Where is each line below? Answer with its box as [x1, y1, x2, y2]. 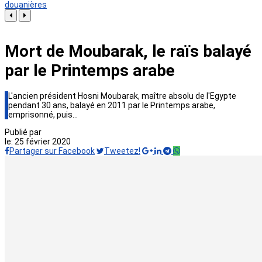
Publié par [5, 127, 42, 137]
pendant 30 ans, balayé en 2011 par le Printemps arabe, [8, 101, 215, 111]
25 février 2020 [15, 137, 71, 147]
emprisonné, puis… [8, 110, 78, 120]
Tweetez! [104, 146, 140, 156]
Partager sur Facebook [9, 146, 95, 156]
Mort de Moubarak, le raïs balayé [5, 42, 251, 61]
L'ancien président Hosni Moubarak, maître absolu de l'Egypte [8, 91, 236, 101]
